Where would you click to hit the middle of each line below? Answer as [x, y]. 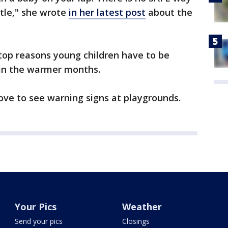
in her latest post [107, 12]
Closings [136, 221]
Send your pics [39, 221]
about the [169, 12]
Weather [142, 207]
